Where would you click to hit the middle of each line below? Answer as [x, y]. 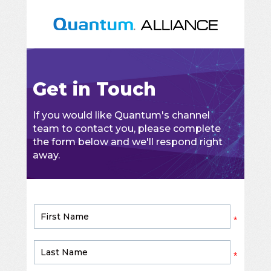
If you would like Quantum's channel [121, 115]
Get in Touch [94, 89]
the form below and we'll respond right [128, 142]
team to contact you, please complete [127, 129]
